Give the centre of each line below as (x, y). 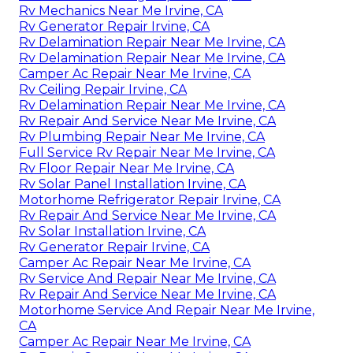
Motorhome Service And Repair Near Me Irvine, (167, 310)
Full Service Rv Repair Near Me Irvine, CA (147, 152)
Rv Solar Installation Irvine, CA (112, 231)
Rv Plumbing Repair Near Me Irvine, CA (142, 136)
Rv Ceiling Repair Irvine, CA (103, 89)
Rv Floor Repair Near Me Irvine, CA (126, 168)
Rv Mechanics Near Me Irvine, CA (121, 10)
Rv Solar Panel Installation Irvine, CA (132, 184)
